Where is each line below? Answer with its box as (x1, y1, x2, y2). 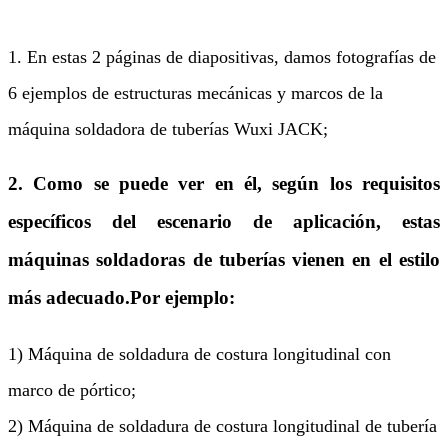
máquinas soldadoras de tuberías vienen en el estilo (8, 249, 440, 271)
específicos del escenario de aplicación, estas (8, 211, 440, 233)
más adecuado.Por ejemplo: (8, 287, 235, 309)
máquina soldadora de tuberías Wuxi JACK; (8, 118, 328, 139)
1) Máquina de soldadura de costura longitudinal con (8, 344, 391, 365)
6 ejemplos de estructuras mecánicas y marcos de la (8, 82, 383, 103)
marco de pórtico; (8, 380, 136, 401)
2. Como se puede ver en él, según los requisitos (8, 173, 440, 195)
